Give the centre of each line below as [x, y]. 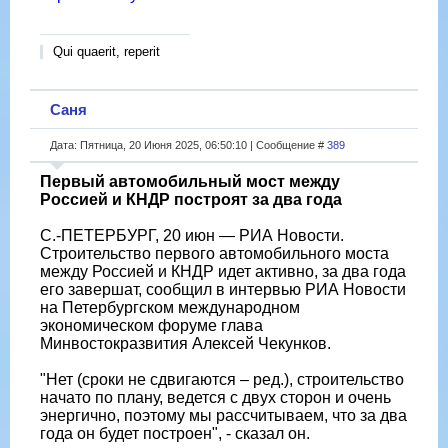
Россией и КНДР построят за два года [191, 199]
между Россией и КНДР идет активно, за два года [223, 271]
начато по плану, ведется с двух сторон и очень [215, 397]
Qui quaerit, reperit [106, 51]
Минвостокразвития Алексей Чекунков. [185, 343]
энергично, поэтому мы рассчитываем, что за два [223, 415]
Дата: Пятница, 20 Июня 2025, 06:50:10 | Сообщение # [188, 144]
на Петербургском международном [170, 307]
